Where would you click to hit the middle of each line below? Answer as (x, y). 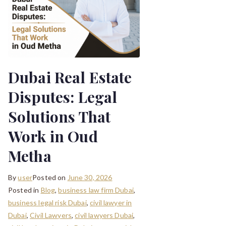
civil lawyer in (111, 202)
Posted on (50, 177)
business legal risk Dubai (47, 202)
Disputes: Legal (63, 97)
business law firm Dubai (96, 190)
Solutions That (60, 116)
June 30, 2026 (90, 177)
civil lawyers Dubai (104, 215)
